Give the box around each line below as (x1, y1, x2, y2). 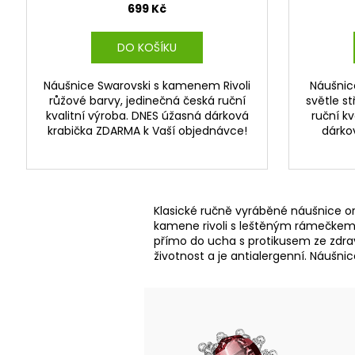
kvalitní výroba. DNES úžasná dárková (45, 108, 249, 124)
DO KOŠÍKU (116, 40, 177, 56)
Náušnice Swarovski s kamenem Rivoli (44, 78, 250, 94)
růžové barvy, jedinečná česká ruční (48, 93, 246, 109)
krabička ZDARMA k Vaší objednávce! (47, 123, 247, 139)
